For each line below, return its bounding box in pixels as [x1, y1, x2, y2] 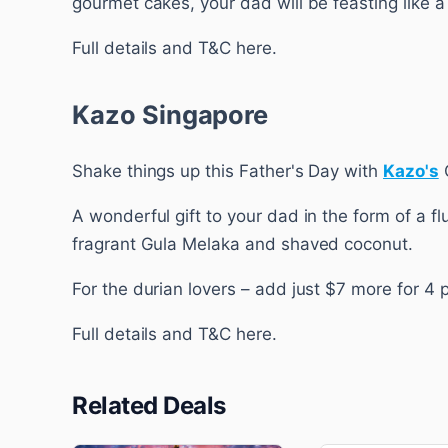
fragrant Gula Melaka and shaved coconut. [72, 233, 413, 254]
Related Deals [72, 390, 226, 420]
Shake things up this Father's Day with [72, 160, 384, 181]
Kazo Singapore [72, 98, 269, 130]
